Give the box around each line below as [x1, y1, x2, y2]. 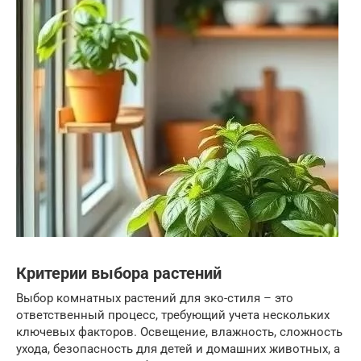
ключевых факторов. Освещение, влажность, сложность [16, 325, 342, 339]
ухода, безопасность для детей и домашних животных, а [16, 342, 340, 356]
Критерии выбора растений [16, 264, 222, 284]
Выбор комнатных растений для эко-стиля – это [16, 291, 293, 305]
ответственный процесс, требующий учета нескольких [16, 308, 330, 322]
